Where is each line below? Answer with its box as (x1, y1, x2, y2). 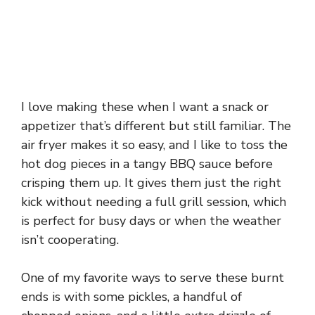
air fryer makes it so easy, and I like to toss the (21, 136, 288, 154)
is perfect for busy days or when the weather (21, 212, 281, 230)
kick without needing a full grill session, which (21, 193, 286, 211)
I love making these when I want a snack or (21, 98, 269, 116)
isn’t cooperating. (21, 231, 119, 249)
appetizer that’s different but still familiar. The (21, 117, 291, 135)
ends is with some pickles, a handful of (21, 288, 242, 306)
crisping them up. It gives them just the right (21, 174, 281, 192)
